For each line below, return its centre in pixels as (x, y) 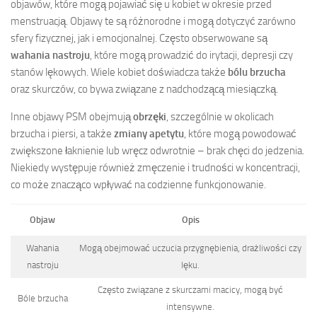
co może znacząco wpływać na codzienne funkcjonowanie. (138, 185)
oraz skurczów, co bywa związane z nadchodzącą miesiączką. (144, 90)
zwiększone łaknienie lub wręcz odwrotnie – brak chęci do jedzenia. (157, 151)
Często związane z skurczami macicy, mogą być (190, 290)
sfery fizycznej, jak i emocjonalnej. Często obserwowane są (139, 39)
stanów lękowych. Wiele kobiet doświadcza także (119, 73)
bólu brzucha (257, 73)
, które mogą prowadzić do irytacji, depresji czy (191, 56)
